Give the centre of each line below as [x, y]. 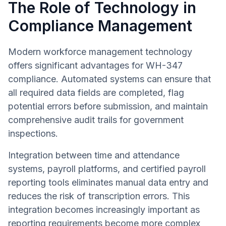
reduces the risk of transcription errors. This [99, 196]
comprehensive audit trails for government [96, 120]
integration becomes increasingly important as [104, 209]
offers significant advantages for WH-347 [95, 65]
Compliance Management [100, 25]
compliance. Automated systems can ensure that [109, 79]
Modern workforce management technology [100, 51]
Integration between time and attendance [94, 155]
